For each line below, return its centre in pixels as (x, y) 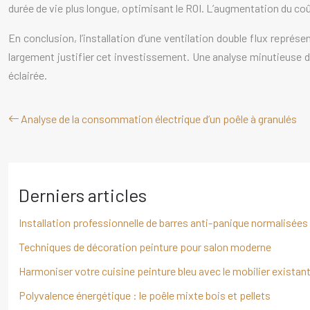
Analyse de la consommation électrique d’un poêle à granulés (159, 119)
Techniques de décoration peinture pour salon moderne (145, 247)
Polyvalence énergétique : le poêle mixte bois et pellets (145, 295)
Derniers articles (83, 195)
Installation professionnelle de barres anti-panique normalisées (163, 222)
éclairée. (28, 75)
